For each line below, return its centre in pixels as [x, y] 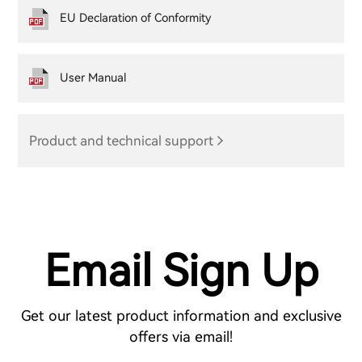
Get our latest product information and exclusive [181, 316]
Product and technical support [122, 141]
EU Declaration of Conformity [136, 19]
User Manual [93, 78]
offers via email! [181, 337]
